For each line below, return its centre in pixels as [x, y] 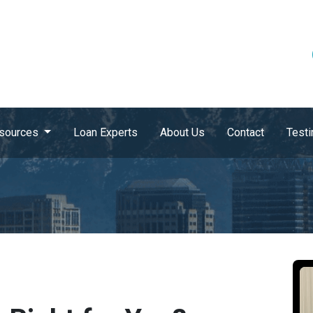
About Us [182, 132]
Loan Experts [105, 132]
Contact [245, 132]
